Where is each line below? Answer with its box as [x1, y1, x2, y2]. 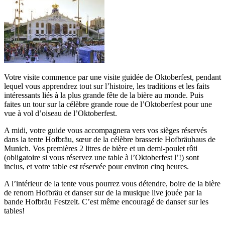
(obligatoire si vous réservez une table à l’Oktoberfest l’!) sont [4, 153, 199, 162]
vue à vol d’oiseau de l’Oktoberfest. [4, 109, 117, 118]
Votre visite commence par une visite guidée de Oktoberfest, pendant [4, 73, 221, 82]
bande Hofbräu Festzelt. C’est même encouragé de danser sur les [4, 197, 208, 206]
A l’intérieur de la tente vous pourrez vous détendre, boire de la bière [4, 179, 220, 188]
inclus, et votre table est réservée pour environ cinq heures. [4, 162, 189, 171]
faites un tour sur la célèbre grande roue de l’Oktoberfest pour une [4, 100, 212, 109]
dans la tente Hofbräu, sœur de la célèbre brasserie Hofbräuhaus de [4, 135, 215, 144]
